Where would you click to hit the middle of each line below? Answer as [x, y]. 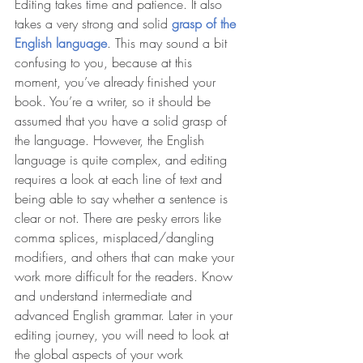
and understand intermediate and [105, 296]
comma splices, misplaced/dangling [116, 238]
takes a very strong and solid [93, 24]
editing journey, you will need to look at [124, 335]
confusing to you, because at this [105, 63]
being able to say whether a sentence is [123, 199]
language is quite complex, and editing [123, 160]
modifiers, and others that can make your [126, 257]
